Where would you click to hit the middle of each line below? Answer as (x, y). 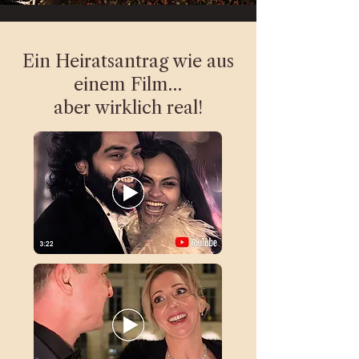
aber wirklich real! (128, 108)
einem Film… (128, 85)
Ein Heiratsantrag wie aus (128, 61)
